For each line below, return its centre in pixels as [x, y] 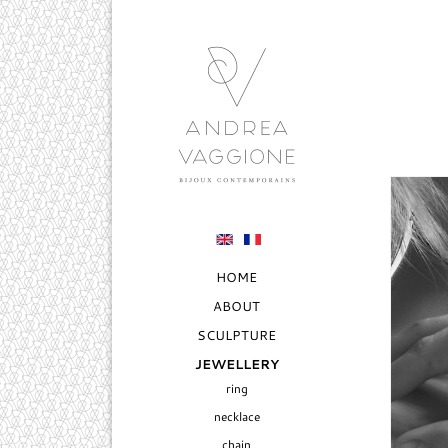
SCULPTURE [237, 334]
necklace [236, 416]
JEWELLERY [236, 365]
